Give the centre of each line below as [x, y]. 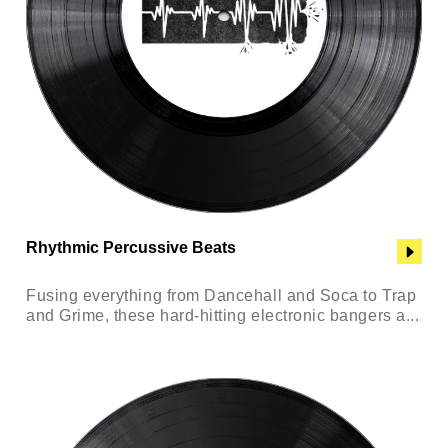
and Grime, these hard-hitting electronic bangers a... [223, 316]
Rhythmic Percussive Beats [131, 248]
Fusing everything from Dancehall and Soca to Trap [221, 296]
